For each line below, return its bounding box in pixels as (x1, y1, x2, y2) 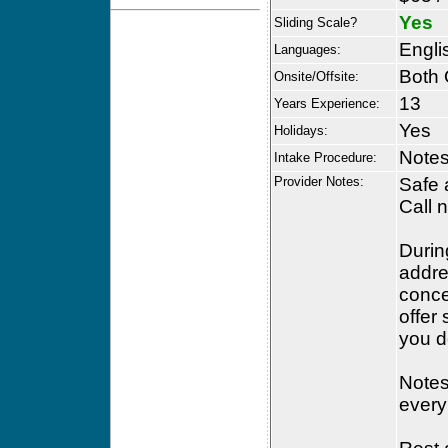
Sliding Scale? (274, 15, 357, 30)
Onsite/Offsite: (274, 69, 359, 84)
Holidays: (274, 123, 328, 138)
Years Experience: (274, 96, 380, 111)
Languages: (274, 42, 341, 57)
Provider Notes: (274, 174, 364, 189)
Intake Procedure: (274, 150, 377, 165)
